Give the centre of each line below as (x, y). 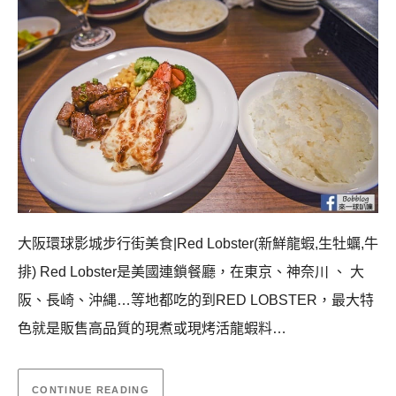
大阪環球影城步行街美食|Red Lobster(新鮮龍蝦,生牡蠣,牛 (198, 243)
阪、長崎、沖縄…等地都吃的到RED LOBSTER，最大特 (196, 300)
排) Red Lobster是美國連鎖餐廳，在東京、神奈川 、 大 (191, 271)
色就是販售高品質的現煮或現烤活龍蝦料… (152, 328)
